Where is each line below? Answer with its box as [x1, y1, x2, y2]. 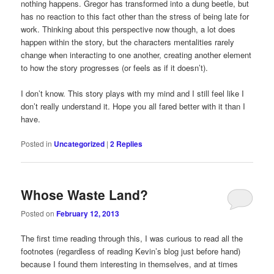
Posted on [21, 207, 57, 218]
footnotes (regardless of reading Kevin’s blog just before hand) [21, 245, 241, 257]
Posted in [21, 138, 53, 149]
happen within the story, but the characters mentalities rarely [21, 36, 235, 48]
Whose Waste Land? [21, 185, 149, 204]
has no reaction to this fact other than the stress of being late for [21, 10, 250, 23]
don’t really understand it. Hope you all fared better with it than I [21, 100, 246, 113]
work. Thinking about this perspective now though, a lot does [21, 23, 236, 35]
